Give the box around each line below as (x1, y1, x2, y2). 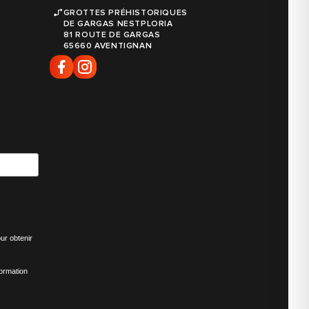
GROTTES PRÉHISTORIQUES (63, 7, 188, 18)
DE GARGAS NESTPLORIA (63, 18, 173, 29)
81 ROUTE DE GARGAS (63, 29, 161, 40)
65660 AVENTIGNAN (63, 40, 152, 51)
